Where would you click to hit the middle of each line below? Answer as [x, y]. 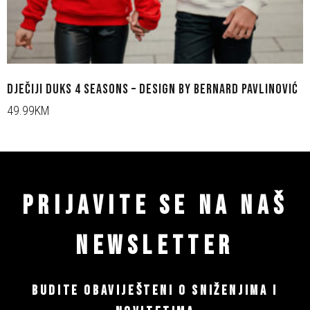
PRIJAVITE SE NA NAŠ [155, 206]
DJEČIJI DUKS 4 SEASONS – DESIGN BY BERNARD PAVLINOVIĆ [153, 90]
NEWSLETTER [155, 246]
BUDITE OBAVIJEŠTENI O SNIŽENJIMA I [155, 291]
